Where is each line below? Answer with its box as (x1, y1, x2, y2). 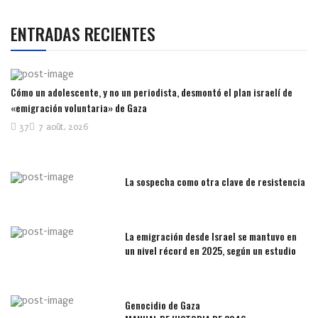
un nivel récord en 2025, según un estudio (125, 243, 297, 258)
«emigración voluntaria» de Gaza (11, 100, 147, 116)
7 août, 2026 (38, 122, 88, 133)
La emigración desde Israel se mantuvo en (125, 229, 297, 244)
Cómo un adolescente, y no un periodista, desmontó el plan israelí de (11, 84, 292, 100)
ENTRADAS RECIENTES (11, 20, 155, 46)
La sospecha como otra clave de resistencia (125, 174, 306, 190)
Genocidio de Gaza (125, 297, 201, 313)
